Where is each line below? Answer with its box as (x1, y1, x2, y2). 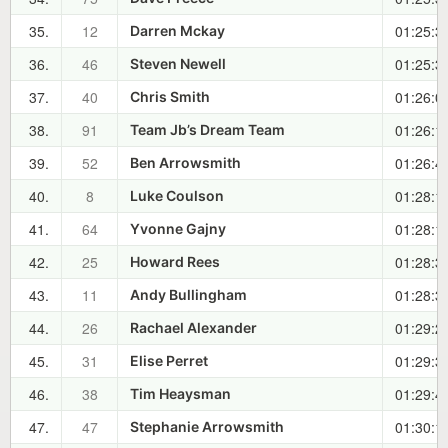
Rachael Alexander (130, 319, 257, 337)
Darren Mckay (130, 22, 225, 40)
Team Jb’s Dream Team (130, 121, 285, 139)
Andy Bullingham (130, 286, 247, 304)
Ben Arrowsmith (130, 154, 241, 172)
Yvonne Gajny (130, 220, 226, 238)
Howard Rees (130, 253, 220, 271)
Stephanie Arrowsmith (130, 418, 284, 436)
